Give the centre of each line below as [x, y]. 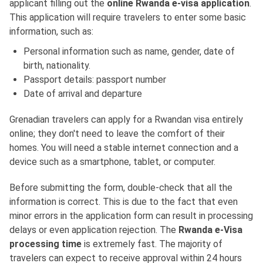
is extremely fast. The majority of [152, 244]
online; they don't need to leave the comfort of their [117, 134]
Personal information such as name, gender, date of [129, 52]
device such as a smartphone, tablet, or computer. [112, 162]
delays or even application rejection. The [94, 230]
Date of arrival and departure [83, 94]
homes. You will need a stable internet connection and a [124, 148]
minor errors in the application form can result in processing [131, 216]
